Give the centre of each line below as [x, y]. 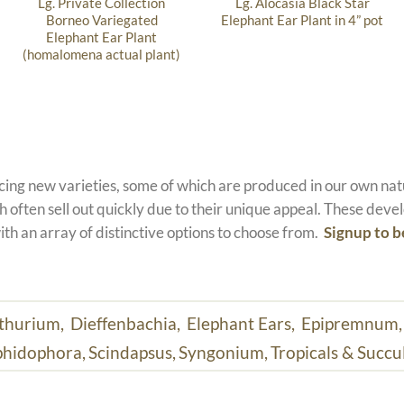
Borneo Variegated [101, 20]
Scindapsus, [133, 352]
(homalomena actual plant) [102, 55]
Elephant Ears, [242, 323]
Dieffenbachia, [127, 323]
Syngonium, [224, 352]
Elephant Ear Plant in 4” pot [303, 20]
